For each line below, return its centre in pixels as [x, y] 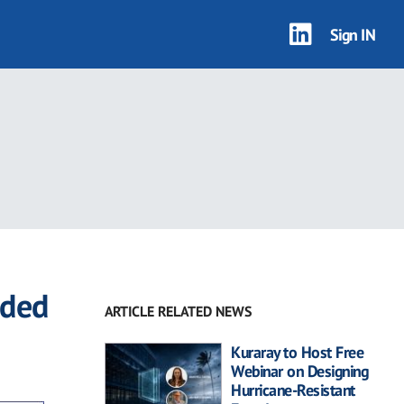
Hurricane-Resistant [293, 390]
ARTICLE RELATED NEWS [178, 311]
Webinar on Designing [299, 371]
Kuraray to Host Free [297, 352]
